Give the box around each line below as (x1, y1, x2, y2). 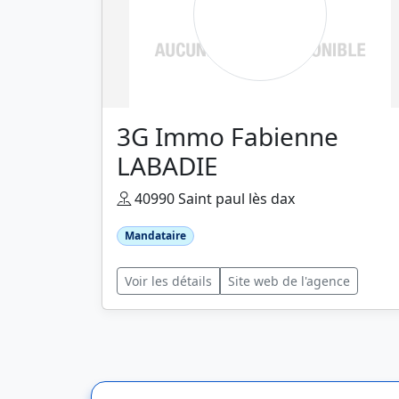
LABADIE (117, 149, 218, 183)
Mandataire (124, 228, 186, 243)
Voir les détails (125, 273, 212, 290)
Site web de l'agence (228, 273, 350, 290)
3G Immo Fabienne (117, 119, 338, 153)
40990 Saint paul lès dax (131, 189, 295, 208)
